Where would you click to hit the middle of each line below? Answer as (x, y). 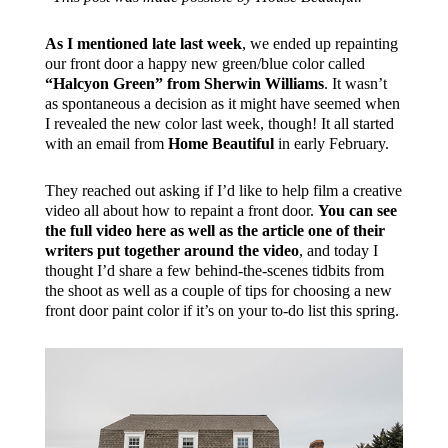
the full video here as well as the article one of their (214, 230)
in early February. (331, 143)
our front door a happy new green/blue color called (204, 63)
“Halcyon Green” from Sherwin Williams (184, 83)
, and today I (338, 250)
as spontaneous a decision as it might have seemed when (222, 103)
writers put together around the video (171, 250)
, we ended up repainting (319, 43)
